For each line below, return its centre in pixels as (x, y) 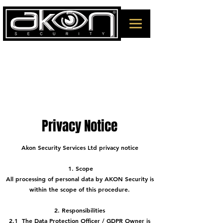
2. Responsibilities (80, 210)
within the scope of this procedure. (80, 189)
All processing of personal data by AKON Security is (80, 179)
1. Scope (80, 168)
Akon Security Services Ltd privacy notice (80, 147)
